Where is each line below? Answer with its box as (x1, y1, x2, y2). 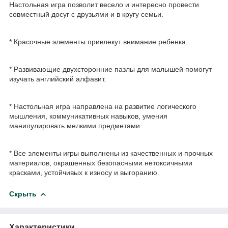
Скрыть (9, 189, 37, 198)
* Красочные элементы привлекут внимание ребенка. (9, 37, 188, 46)
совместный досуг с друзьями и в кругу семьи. (9, 10, 163, 18)
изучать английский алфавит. (9, 74, 106, 83)
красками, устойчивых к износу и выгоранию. (9, 168, 159, 177)
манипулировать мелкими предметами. (9, 121, 142, 130)
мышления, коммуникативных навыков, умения (9, 111, 167, 120)
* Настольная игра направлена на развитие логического (9, 102, 196, 110)
